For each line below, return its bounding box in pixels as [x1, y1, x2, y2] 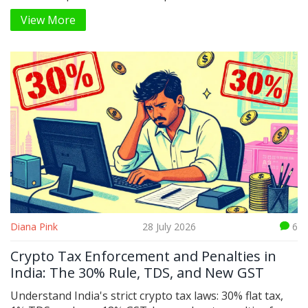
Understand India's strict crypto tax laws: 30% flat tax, [10, 288, 283, 304]
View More [21, 12, 76, 28]
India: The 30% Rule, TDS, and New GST [10, 263, 264, 283]
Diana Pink [10, 220, 58, 234]
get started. [10, 2, 69, 18]
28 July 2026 [142, 220, 196, 234]
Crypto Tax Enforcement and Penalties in [10, 247, 276, 266]
